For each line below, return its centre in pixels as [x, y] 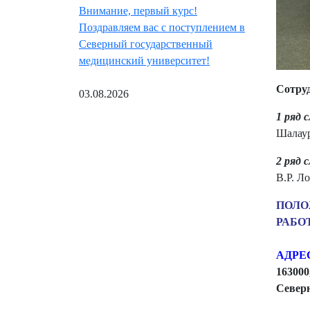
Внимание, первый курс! [138, 11]
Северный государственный [146, 44]
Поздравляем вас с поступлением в [162, 28]
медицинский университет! [144, 61]
